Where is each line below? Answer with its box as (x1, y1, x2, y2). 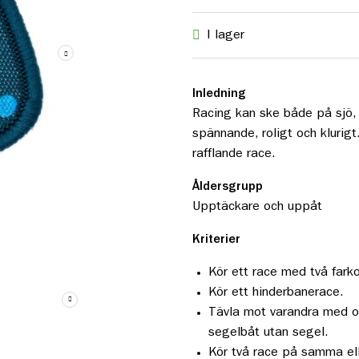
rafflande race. (192, 147, 276, 159)
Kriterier (192, 233, 240, 245)
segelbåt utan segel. (208, 326, 329, 338)
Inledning (192, 87, 246, 99)
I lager (206, 29, 244, 41)
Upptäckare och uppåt (192, 200, 322, 212)
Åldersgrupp (192, 180, 263, 192)
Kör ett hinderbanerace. (208, 286, 344, 298)
